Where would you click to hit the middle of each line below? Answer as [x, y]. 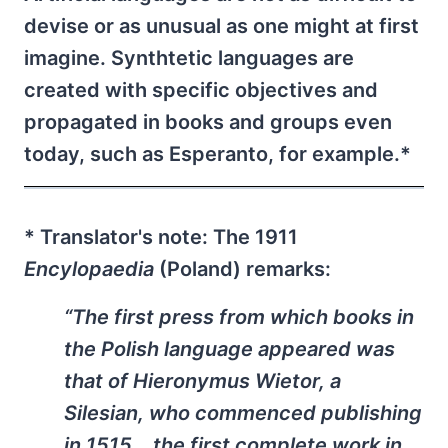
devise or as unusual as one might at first [221, 26]
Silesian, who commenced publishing [243, 413]
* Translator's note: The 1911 [161, 237]
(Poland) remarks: [242, 269]
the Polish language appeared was [229, 349]
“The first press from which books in [239, 317]
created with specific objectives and [201, 90]
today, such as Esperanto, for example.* [217, 154]
